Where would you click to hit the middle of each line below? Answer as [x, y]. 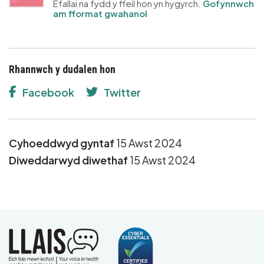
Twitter [122, 92]
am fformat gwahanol [100, 13]
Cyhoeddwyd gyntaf [62, 143]
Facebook [48, 92]
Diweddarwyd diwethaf [68, 160]
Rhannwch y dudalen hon [62, 69]
